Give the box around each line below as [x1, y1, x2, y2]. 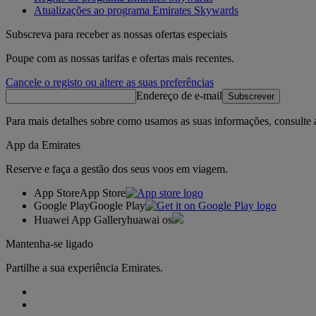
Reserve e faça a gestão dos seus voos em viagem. [6, 163, 228, 176]
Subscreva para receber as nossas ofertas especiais [6, 28, 227, 41]
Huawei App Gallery [34, 214, 127, 226]
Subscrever [228, 91, 274, 102]
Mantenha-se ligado [6, 238, 93, 250]
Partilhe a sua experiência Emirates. [6, 262, 163, 274]
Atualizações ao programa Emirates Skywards [34, 4, 238, 17]
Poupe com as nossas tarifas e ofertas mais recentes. [6, 52, 234, 65]
